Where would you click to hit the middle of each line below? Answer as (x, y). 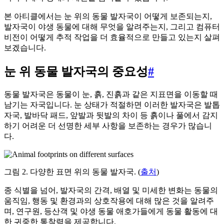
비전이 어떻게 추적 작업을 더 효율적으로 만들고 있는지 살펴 (112, 37)
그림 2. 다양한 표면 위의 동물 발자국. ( (72, 171)
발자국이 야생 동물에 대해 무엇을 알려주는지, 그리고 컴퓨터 (112, 27)
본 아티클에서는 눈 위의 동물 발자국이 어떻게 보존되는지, (108, 16)
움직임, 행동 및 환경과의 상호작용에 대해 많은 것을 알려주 (109, 200)
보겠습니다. (25, 48)
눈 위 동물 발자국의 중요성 (76, 71)
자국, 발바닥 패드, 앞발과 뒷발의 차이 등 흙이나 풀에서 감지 (111, 115)
